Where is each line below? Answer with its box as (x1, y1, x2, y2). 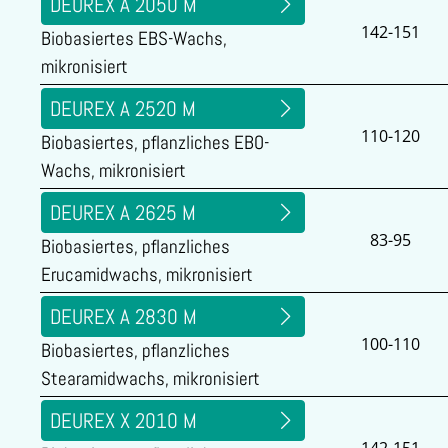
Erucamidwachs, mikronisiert (41, 263, 253, 287)
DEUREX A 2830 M (50, 303, 197, 330)
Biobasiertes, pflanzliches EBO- (41, 131, 269, 155)
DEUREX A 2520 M (50, 95, 196, 122)
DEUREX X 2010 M (50, 407, 197, 434)
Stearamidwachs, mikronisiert (41, 367, 260, 391)
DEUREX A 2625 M (50, 199, 196, 226)
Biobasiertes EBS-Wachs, (41, 27, 227, 51)
